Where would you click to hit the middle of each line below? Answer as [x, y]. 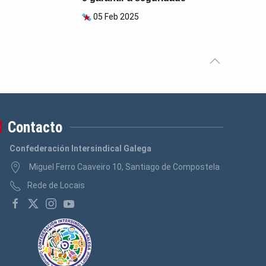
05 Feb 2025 [116, 16]
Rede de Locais [56, 185]
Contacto [35, 127]
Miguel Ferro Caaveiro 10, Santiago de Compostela [123, 167]
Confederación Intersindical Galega [80, 148]
